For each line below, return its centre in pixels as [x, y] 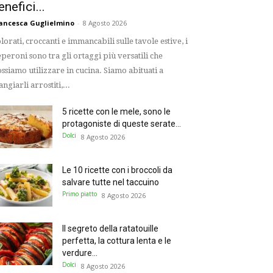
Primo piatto [80, 194]
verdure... [80, 253]
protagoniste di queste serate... [122, 124]
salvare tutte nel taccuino [111, 182]
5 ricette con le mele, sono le [116, 112]
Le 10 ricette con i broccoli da [117, 170]
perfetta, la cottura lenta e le [117, 241]
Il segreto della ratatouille [110, 229]
